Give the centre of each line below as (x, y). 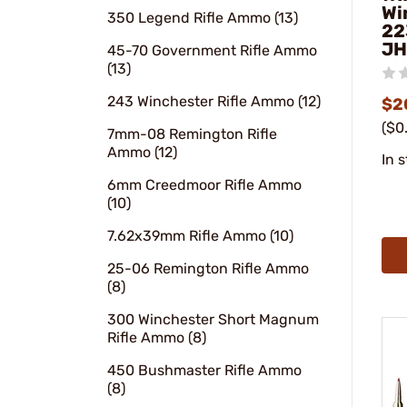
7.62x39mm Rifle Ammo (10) (200, 236)
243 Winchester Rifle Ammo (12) (214, 101)
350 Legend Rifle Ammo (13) (203, 18)
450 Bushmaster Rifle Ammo (204, 370)
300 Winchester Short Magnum (213, 319)
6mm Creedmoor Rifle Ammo (204, 185)
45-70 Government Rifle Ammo (212, 50)
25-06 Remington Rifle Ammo (208, 268)
